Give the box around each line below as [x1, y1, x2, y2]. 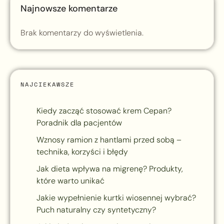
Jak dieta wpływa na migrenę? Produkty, [36, 163, 183, 174]
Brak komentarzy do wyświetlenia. [20, 27, 143, 38]
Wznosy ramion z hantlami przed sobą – [36, 134, 181, 145]
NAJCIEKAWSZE [20, 80, 74, 89]
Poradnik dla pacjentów [36, 117, 122, 128]
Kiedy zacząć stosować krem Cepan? [36, 105, 171, 116]
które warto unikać [36, 175, 104, 186]
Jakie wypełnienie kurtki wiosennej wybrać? [36, 192, 196, 203]
